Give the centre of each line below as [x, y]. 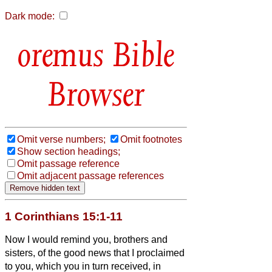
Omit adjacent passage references [90, 175]
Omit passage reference [68, 163]
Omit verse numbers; [61, 139]
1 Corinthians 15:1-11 [64, 216]
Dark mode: [30, 16]
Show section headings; [69, 151]
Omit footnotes [151, 139]
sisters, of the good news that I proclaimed [95, 253]
